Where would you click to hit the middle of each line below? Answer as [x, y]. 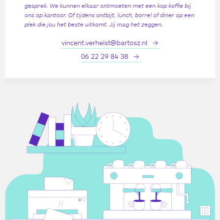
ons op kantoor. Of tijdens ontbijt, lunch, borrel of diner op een [110, 14]
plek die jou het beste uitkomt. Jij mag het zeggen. [94, 24]
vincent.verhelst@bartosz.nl [104, 42]
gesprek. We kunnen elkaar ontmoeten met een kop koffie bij [108, 5]
